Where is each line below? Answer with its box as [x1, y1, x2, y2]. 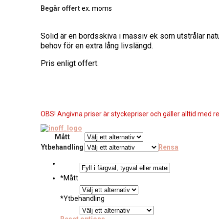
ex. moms [80, 4, 112, 12]
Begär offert [41, 4, 80, 12]
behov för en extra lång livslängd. [41, 41, 153, 50]
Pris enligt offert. [41, 58, 99, 68]
